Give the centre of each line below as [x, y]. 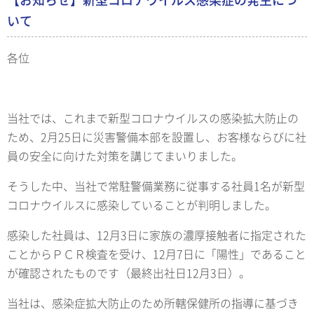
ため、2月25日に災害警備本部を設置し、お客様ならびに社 [157, 137]
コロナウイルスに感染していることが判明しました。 [142, 205]
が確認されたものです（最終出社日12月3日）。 [129, 273]
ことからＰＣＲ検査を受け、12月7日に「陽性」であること [157, 254]
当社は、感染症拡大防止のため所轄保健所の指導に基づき [153, 303]
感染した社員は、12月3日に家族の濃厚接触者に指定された [157, 235]
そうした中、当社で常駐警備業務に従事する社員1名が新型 [156, 186]
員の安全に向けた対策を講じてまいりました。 [125, 156]
